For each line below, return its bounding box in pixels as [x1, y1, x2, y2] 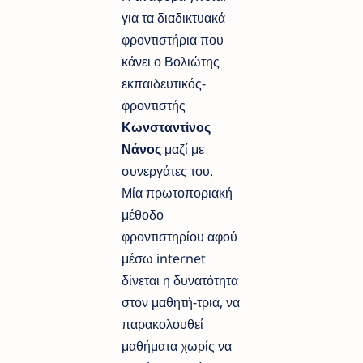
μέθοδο [122, 205, 164, 224]
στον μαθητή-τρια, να [122, 293, 240, 311]
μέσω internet [122, 249, 206, 267]
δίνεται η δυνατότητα [122, 271, 238, 289]
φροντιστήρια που [122, 30, 224, 49]
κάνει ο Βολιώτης [122, 52, 220, 70]
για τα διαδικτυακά [122, 8, 225, 27]
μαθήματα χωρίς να [122, 336, 232, 355]
